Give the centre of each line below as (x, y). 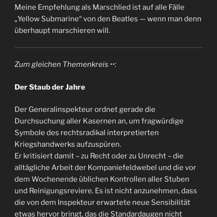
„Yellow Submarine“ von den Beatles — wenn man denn (108, 19)
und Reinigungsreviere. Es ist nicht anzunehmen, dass (106, 191)
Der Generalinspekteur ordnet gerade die (85, 109)
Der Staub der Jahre (50, 87)
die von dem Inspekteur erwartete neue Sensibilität (102, 202)
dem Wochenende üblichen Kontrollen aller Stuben (102, 179)
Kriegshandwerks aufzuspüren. (68, 144)
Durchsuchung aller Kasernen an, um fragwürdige (99, 121)
